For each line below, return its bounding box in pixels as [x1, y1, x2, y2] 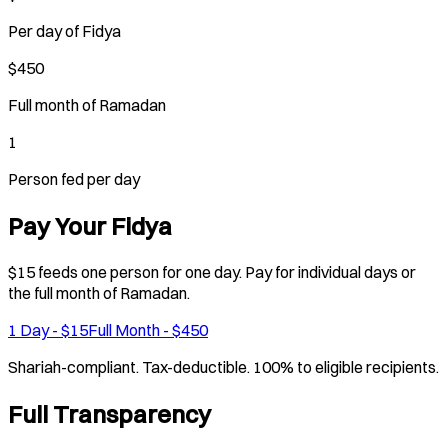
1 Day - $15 [8, 319, 88, 340]
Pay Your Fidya [8, 210, 172, 241]
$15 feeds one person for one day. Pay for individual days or [8, 261, 416, 282]
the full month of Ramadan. [8, 282, 190, 303]
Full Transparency [8, 398, 211, 429]
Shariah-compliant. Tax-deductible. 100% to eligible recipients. [8, 356, 439, 377]
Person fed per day [8, 169, 140, 190]
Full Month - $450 [88, 319, 208, 340]
